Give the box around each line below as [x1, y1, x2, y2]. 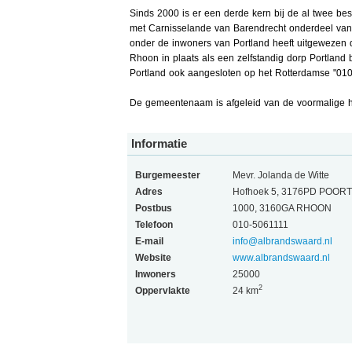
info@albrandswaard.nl [232, 235, 332, 247]
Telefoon [134, 218, 173, 230]
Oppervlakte [134, 284, 190, 296]
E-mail [134, 235, 163, 247]
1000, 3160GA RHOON [232, 202, 332, 214]
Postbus [134, 202, 172, 214]
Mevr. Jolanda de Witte [232, 169, 329, 181]
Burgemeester [134, 169, 200, 181]
